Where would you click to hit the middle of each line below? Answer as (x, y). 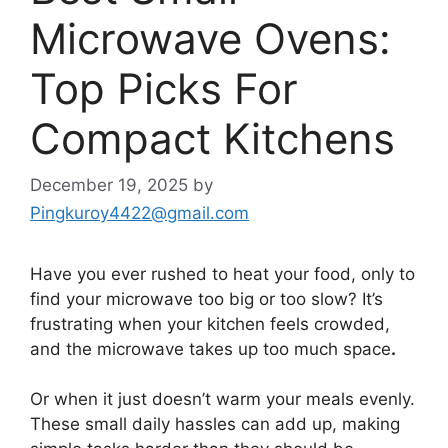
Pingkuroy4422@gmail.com (139, 212)
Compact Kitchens (212, 139)
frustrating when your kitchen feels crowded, (210, 323)
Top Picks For (164, 89)
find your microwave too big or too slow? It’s (206, 298)
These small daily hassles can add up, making (215, 424)
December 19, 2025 (109, 184)
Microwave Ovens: (210, 39)
